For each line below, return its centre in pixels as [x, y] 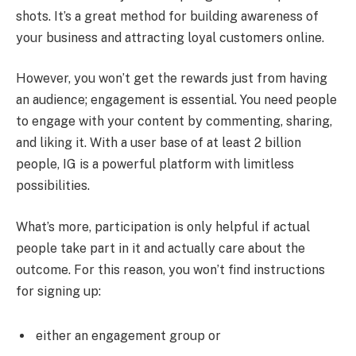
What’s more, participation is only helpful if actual [163, 226]
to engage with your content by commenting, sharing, [174, 122]
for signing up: [58, 291]
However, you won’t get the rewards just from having [172, 79]
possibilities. [53, 186]
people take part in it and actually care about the [161, 248]
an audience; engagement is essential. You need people [176, 100]
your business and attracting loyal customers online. [170, 37]
